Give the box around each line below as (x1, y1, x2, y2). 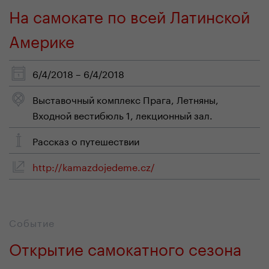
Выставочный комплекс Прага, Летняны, (32, 91, 219, 106)
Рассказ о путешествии (32, 133, 139, 148)
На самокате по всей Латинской (9, 2, 250, 27)
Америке (9, 27, 74, 52)
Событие (9, 214, 55, 229)
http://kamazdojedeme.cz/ (32, 159, 155, 174)
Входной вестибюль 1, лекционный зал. (32, 107, 213, 122)
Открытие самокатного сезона (9, 235, 241, 259)
